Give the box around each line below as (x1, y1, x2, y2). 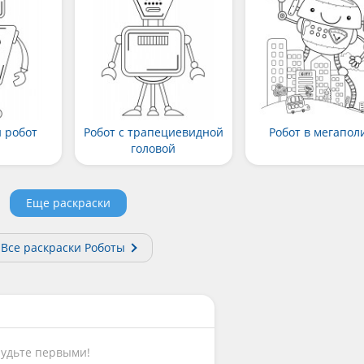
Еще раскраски (26, 194, 110, 210)
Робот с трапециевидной (83, 123, 223, 140)
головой (131, 140, 176, 156)
